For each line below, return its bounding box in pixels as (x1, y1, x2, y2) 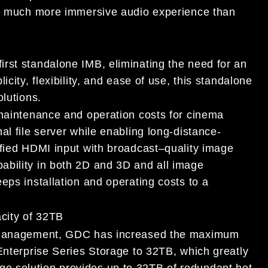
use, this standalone (148, 74, 252, 87)
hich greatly (188, 245, 249, 257)
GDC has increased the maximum (65, 228, 239, 240)
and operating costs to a (80, 176, 209, 188)
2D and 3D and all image (75, 159, 204, 172)
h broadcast (97, 142, 159, 155)
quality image (165, 142, 234, 155)
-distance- (169, 126, 221, 138)
